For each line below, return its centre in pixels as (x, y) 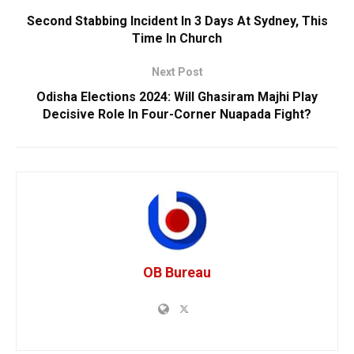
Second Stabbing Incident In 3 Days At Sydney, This (177, 21)
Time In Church (177, 38)
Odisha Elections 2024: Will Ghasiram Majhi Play (177, 96)
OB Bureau (177, 272)
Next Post (177, 72)
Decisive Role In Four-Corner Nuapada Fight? (177, 114)
